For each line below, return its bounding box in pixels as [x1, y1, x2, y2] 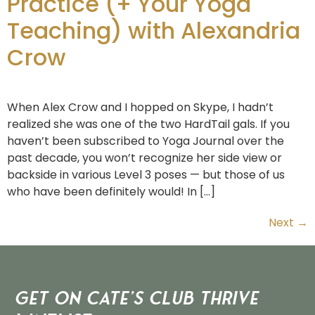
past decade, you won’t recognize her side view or [7, 150, 282, 167]
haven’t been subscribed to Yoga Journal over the [7, 133, 284, 150]
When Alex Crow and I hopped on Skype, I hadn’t [7, 99, 274, 116]
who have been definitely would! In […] [7, 184, 215, 200]
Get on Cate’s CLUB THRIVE [14, 288, 258, 310]
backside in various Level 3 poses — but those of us [7, 167, 285, 184]
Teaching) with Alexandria [7, 15, 300, 47]
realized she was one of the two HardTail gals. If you [7, 116, 290, 133]
